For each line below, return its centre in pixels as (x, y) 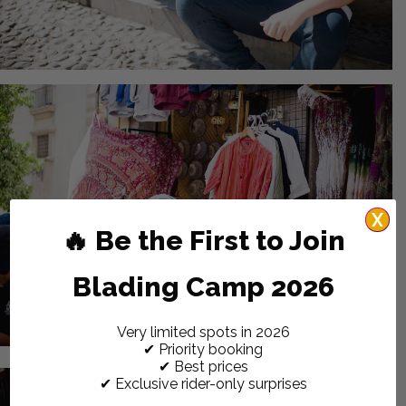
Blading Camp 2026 (203, 287)
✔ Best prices (203, 367)
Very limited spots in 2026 (203, 333)
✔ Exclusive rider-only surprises (203, 384)
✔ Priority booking (203, 350)
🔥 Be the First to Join (203, 241)
